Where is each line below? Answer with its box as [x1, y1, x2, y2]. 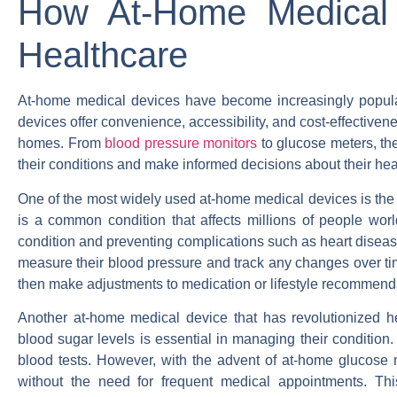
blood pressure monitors [105, 136, 258, 152]
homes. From [18, 136, 105, 152]
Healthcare [18, 35, 188, 75]
